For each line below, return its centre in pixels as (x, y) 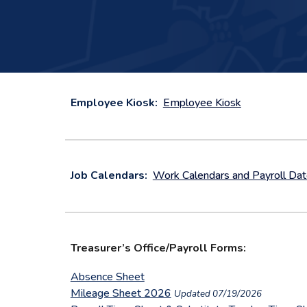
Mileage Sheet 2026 (121, 293)
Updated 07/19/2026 (218, 294)
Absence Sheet (107, 277)
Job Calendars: (110, 175)
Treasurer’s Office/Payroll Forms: (158, 248)
